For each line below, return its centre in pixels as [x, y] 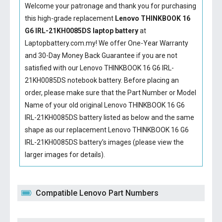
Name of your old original [64, 105]
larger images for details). [65, 155]
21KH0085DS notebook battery [73, 80]
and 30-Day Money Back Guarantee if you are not [101, 55]
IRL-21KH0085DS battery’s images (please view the [104, 142]
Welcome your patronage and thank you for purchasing [110, 6]
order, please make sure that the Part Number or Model [110, 93]
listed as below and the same [148, 117]
